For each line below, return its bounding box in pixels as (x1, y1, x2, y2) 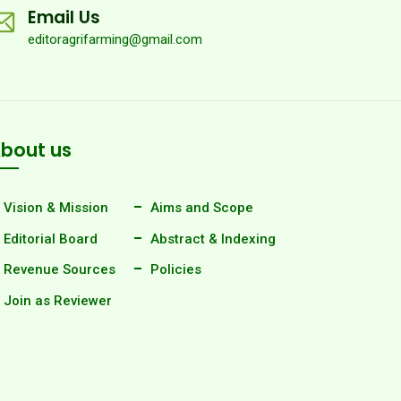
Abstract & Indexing (150, 230, 276, 247)
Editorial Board (4, 230, 98, 247)
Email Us (28, 5, 100, 30)
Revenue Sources (4, 261, 115, 277)
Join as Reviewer (4, 292, 112, 309)
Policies (150, 261, 201, 277)
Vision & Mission (4, 200, 108, 216)
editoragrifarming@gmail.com (28, 31, 202, 47)
